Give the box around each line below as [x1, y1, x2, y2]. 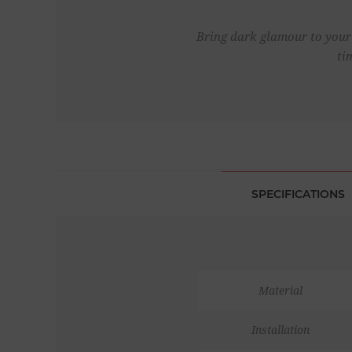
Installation [251, 323, 310, 336]
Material [258, 284, 302, 297]
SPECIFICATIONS [251, 186, 345, 201]
